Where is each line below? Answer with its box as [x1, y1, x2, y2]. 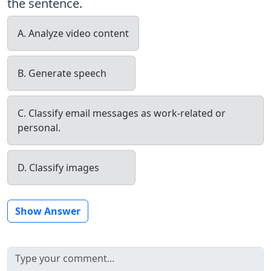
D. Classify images [18, 160, 99, 174]
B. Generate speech [18, 66, 106, 80]
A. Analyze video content [18, 26, 129, 40]
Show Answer [15, 204, 80, 218]
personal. [18, 120, 60, 134]
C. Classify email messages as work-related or [18, 106, 226, 120]
